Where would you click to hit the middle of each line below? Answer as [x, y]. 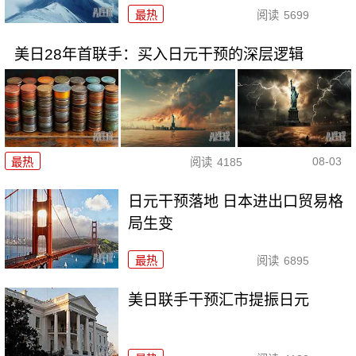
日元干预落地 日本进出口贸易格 [236, 202]
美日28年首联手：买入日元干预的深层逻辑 [159, 54]
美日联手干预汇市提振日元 [219, 300]
